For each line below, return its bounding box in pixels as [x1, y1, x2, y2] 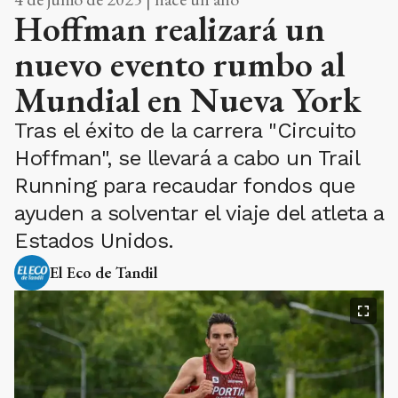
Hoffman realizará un [14, 5, 325, 52]
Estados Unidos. [14, 228, 174, 254]
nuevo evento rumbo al [14, 41, 345, 88]
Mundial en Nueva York [14, 76, 361, 123]
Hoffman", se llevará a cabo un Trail [14, 146, 359, 171]
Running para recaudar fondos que [14, 173, 354, 199]
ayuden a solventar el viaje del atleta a [14, 201, 383, 227]
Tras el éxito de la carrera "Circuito [14, 118, 356, 144]
